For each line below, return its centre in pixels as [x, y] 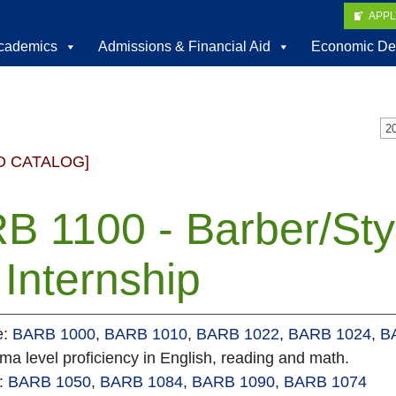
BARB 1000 [54, 334]
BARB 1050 [49, 382]
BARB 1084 [141, 382]
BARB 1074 [325, 382]
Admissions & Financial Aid [184, 46]
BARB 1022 [238, 334]
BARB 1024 [330, 334]
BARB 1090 [233, 382]
